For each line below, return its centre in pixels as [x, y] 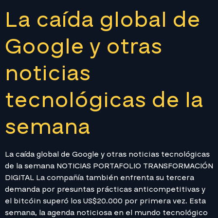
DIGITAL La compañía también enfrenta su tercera [100, 177]
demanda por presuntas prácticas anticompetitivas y [105, 189]
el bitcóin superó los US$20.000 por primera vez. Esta [105, 201]
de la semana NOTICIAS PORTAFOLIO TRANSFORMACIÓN [109, 166]
